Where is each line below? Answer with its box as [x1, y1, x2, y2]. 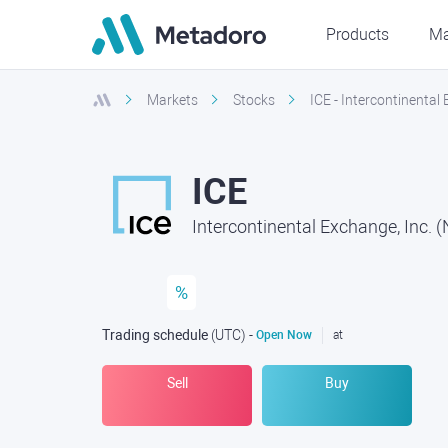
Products [326, 24, 389, 44]
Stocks [233, 92, 275, 108]
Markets [147, 92, 198, 108]
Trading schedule [102, 327, 208, 343]
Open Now [253, 327, 312, 342]
